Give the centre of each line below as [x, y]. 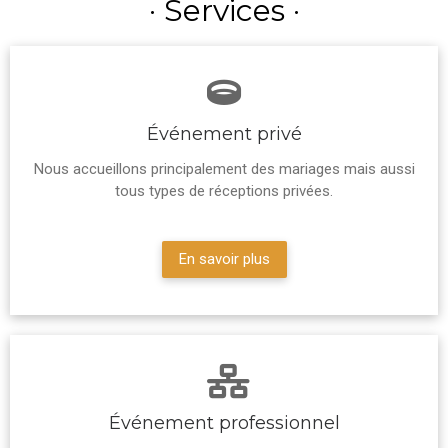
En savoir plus [224, 259]
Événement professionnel [224, 423]
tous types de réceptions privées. [224, 191]
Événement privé [224, 134]
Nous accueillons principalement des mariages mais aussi [224, 169]
